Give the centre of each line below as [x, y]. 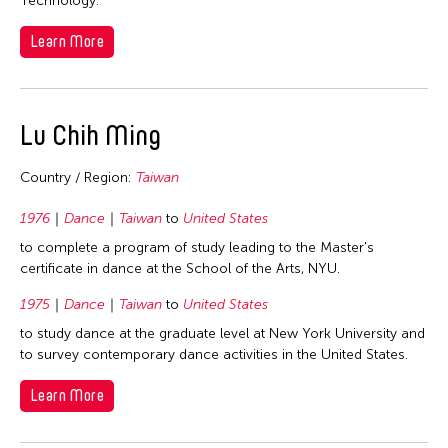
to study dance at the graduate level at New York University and [222, 333]
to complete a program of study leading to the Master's [197, 247]
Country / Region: [78, 177]
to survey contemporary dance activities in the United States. [214, 354]
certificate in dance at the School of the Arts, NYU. [180, 268]
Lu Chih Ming [90, 134]
